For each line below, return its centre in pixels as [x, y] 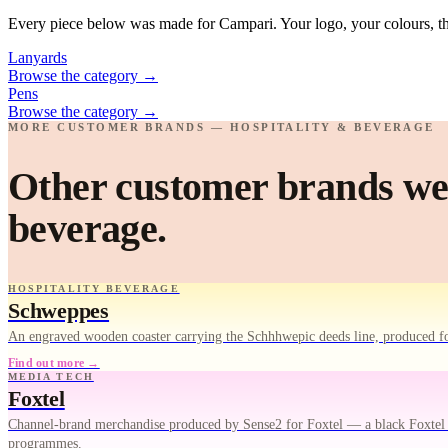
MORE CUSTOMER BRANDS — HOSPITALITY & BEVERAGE [221, 126]
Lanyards [37, 57]
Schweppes [59, 310]
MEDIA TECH [51, 377]
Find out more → [54, 363]
